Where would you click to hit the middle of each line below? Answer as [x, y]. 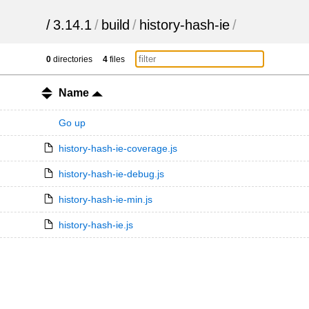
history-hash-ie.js [96, 225]
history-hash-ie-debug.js [111, 174]
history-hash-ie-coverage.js [118, 148]
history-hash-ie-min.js [105, 199]
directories [72, 59]
